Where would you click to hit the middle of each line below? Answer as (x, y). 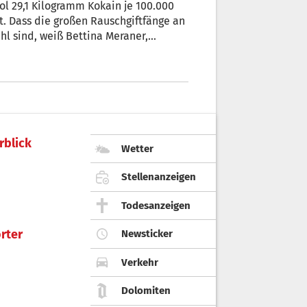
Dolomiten (146, 291)
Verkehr (140, 262)
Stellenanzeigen (159, 177)
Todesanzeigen (156, 205)
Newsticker (147, 234)
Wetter (137, 148)
